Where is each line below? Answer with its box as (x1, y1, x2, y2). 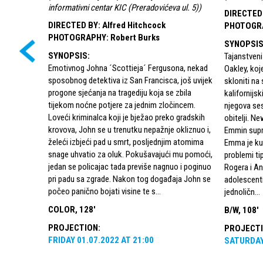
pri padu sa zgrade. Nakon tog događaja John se (48, 173, 211, 184)
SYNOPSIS (48, 50, 87, 61)
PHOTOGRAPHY (48, 32, 106, 43)
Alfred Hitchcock (102, 19, 166, 31)
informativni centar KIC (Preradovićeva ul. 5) (48, 2, 198, 13)
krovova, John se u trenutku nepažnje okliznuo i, (48, 124, 211, 135)
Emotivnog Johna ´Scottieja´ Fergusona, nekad (48, 62, 208, 73)
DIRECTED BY (48, 19, 98, 31)
